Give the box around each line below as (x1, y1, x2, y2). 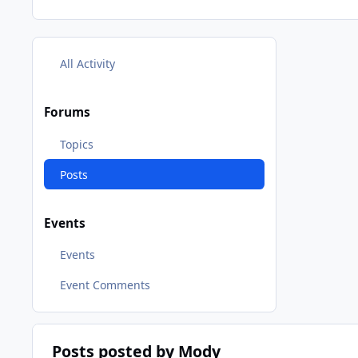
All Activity (59, 55, 115, 71)
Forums (44, 104, 90, 121)
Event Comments (59, 277, 150, 293)
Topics (59, 136, 93, 152)
